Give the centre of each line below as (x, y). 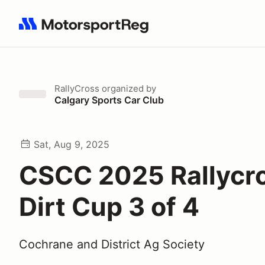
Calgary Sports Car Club (109, 100)
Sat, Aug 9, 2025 (72, 144)
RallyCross (77, 88)
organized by (128, 88)
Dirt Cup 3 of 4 (109, 206)
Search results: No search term (87, 30)
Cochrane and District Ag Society (112, 244)
